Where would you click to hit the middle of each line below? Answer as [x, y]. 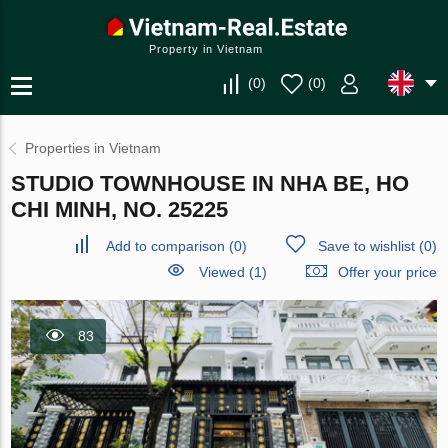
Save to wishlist [366, 246]
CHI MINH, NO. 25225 [120, 209]
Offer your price [387, 272]
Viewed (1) [232, 272]
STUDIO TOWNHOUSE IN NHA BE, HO [210, 183]
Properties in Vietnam [93, 148]
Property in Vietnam [206, 49]
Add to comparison [165, 246]
